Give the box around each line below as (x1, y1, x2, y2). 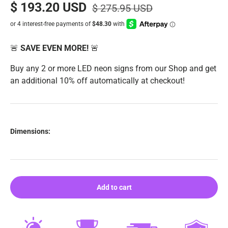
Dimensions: (10, 127, 50, 135)
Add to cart (96, 183, 132, 191)
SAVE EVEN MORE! (20, 43, 91, 53)
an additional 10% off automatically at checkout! (10, 75, 185, 85)
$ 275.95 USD (92, 2, 153, 14)
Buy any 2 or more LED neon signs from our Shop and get (10, 63, 216, 73)
